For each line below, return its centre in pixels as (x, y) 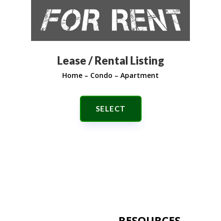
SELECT (110, 108)
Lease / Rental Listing (110, 61)
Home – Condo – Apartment (110, 75)
